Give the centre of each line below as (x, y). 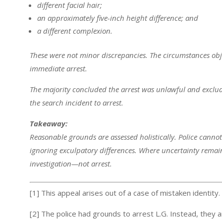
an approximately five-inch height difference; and (118, 18)
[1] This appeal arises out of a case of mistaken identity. (125, 193)
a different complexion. (75, 31)
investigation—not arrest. (71, 164)
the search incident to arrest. (77, 103)
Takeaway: (49, 124)
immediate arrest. (59, 69)
